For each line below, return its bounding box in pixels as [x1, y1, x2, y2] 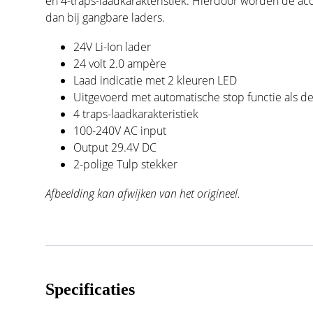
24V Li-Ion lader [73, 38, 152, 54]
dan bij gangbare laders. [45, 9, 166, 25]
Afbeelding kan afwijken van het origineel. [45, 185, 241, 201]
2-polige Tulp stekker [73, 156, 178, 172]
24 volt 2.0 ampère [73, 55, 167, 71]
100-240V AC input [73, 122, 167, 138]
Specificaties [45, 279, 136, 298]
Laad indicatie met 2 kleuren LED [73, 72, 238, 88]
